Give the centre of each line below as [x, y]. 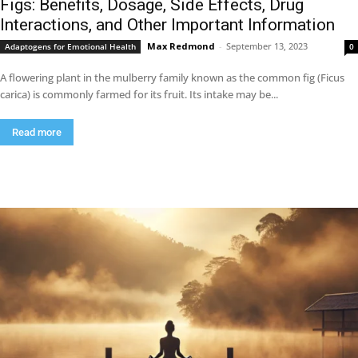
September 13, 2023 [267, 46]
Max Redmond [181, 46]
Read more [37, 132]
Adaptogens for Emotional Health [70, 46]
